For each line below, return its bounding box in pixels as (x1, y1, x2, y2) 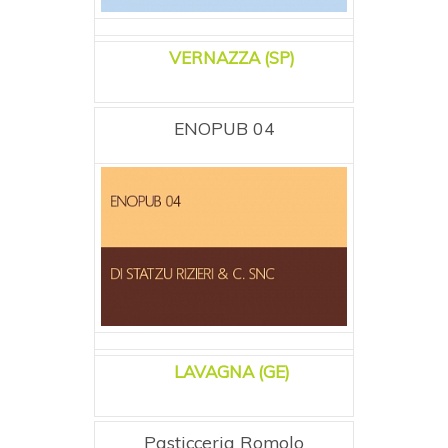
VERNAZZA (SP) (168, 46, 295, 68)
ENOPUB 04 (173, 116, 275, 139)
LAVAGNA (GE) (173, 360, 290, 382)
